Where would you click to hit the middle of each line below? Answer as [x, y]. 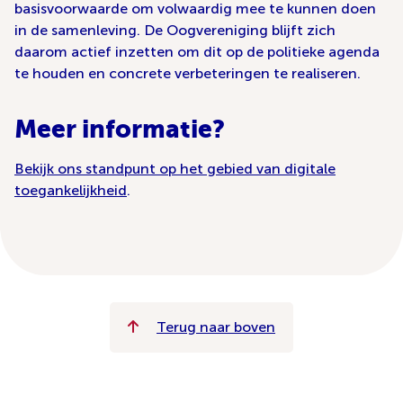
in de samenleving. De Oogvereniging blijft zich [175, 31]
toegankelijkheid [71, 191]
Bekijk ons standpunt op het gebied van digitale [175, 169]
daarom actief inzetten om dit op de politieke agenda [197, 52]
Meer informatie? [120, 129]
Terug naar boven [216, 327]
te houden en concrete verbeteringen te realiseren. [188, 74]
